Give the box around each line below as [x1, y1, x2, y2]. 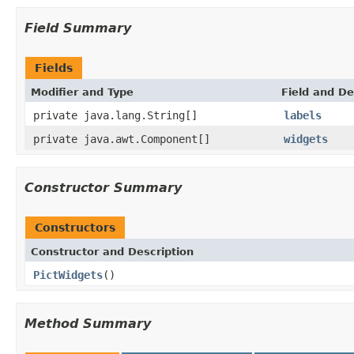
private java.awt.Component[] [33, 132, 210, 145]
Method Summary [24, 315, 151, 331]
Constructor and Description [31, 245, 194, 258]
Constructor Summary [24, 179, 182, 195]
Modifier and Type [31, 85, 134, 98]
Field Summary [24, 20, 131, 36]
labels [284, 108, 322, 122]
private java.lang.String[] [33, 108, 198, 122]
